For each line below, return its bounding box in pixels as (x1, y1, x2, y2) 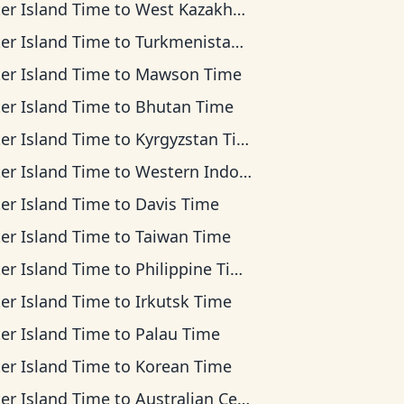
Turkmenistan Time (135, 31, 232, 52)
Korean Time (135, 355, 233, 377)
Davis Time (135, 193, 220, 215)
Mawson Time (135, 63, 243, 85)
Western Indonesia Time (135, 161, 240, 182)
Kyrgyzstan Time (135, 128, 237, 150)
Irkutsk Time (135, 290, 233, 312)
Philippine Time (135, 258, 231, 280)
